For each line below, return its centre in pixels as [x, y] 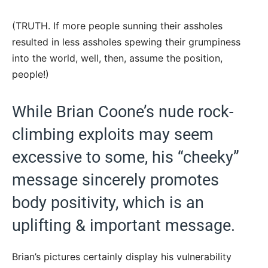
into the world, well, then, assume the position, [117, 58]
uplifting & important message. [124, 226]
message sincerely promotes [115, 180]
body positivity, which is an [108, 203]
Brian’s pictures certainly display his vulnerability [122, 257]
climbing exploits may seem [113, 135]
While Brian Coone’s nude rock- [123, 112]
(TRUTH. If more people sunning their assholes [117, 26]
